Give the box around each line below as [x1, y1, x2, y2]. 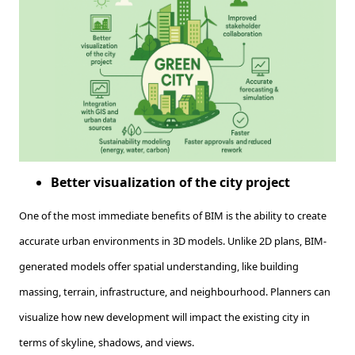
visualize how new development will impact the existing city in [19, 310, 310, 325]
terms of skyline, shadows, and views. [19, 335, 197, 350]
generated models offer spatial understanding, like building [19, 259, 299, 274]
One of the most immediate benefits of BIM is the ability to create [19, 208, 326, 223]
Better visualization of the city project [51, 174, 290, 192]
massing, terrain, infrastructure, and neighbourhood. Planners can [19, 284, 330, 300]
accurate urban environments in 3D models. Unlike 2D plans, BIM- [19, 234, 326, 249]
